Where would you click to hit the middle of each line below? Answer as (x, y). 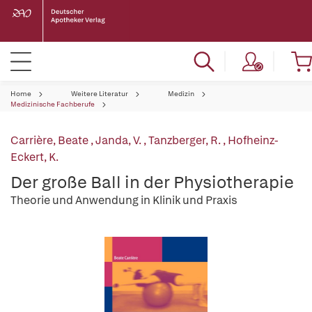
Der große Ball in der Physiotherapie (152, 182)
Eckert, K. (34, 157)
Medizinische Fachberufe (53, 104)
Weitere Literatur (100, 94)
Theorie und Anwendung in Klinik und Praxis (124, 200)
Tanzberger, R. (186, 140)
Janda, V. (119, 140)
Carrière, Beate (50, 140)
